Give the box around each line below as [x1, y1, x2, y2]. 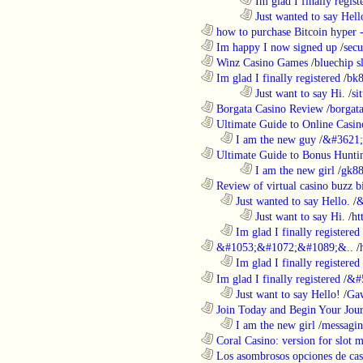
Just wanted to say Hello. [233, 194, 350, 207]
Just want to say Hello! [233, 287, 340, 301]
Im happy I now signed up [213, 40, 337, 53]
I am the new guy [233, 132, 316, 146]
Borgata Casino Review [213, 101, 323, 115]
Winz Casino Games [213, 55, 308, 69]
